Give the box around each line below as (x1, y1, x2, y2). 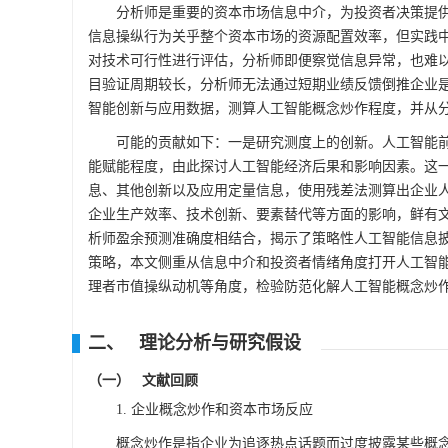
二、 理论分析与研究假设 (88, 333, 301, 353)
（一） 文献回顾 (88, 373, 198, 388)
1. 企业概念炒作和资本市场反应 (116, 402, 313, 417)
